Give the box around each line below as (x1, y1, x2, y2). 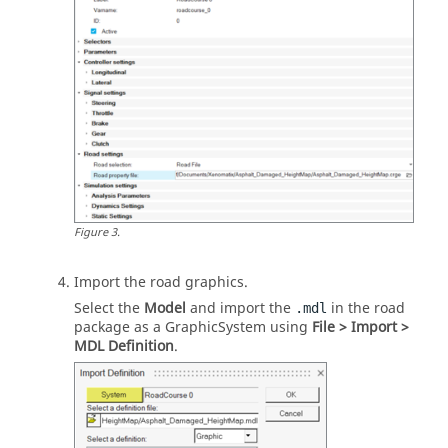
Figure (74, 223, 108, 241)
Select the (74, 297, 144, 319)
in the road (327, 297, 405, 319)
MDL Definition (74, 335, 174, 357)
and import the (186, 297, 295, 319)
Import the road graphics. (74, 271, 248, 293)
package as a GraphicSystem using (74, 316, 312, 338)
